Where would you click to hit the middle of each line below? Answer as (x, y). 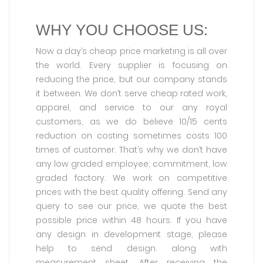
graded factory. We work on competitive (131, 178)
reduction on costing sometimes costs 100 (131, 136)
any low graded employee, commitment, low (131, 164)
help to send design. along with (131, 248)
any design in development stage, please (131, 234)
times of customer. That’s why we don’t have (131, 150)
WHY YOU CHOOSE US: (122, 30)
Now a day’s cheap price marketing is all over (131, 51)
